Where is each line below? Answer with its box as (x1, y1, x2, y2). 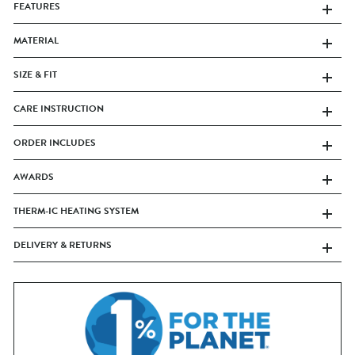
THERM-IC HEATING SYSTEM (13, 203, 139, 218)
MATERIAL (13, 32, 59, 48)
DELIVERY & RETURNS (13, 237, 112, 252)
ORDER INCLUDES (13, 135, 96, 150)
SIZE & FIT (13, 67, 57, 82)
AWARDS (13, 169, 54, 184)
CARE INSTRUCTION (13, 101, 104, 116)
